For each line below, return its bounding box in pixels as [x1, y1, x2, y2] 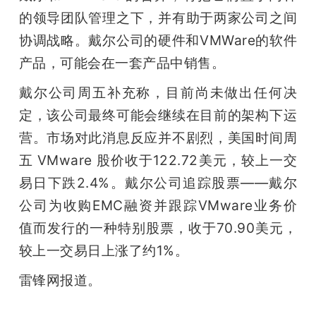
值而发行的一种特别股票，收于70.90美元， [18, 219, 298, 237]
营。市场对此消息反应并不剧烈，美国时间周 [18, 129, 298, 147]
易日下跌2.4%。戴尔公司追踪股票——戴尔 [18, 174, 298, 192]
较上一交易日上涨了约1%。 [18, 242, 189, 260]
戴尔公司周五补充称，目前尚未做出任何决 [18, 84, 298, 102]
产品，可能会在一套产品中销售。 [18, 54, 226, 72]
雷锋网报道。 [18, 272, 102, 289]
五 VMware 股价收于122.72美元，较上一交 [18, 152, 298, 169]
